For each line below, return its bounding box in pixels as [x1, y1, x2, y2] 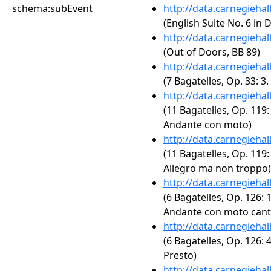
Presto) [163, 249, 197, 262]
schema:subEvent [12, 2, 93, 15]
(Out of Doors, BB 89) [163, 45, 260, 59]
